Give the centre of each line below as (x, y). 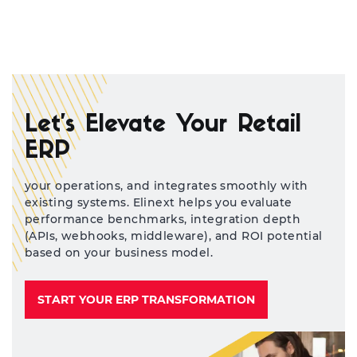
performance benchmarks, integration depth (163, 219)
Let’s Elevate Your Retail (163, 126)
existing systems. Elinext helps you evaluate (159, 202)
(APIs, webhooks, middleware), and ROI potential (174, 236)
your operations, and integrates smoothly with (167, 186)
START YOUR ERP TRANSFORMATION (146, 300)
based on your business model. (119, 253)
